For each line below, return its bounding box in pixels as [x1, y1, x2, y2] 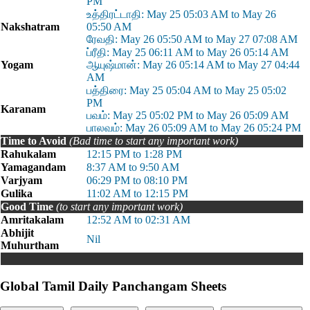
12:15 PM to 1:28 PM [86, 148, 182, 160]
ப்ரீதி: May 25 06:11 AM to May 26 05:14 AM [86, 46, 289, 58]
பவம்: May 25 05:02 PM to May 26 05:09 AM [86, 109, 289, 121]
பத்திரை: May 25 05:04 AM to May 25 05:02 [86, 84, 286, 96]
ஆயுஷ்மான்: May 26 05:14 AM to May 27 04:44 [86, 59, 300, 71]
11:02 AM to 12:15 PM [86, 188, 188, 199]
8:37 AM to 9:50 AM [86, 161, 179, 173]
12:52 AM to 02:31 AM [86, 214, 190, 226]
